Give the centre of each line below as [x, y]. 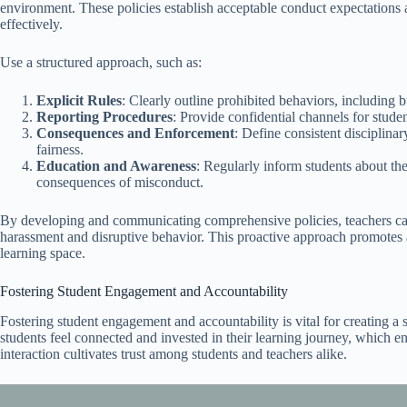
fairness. [60, 149]
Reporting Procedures [104, 116]
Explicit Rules [79, 100]
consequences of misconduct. [120, 182]
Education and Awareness [116, 165]
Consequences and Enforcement [135, 133]
